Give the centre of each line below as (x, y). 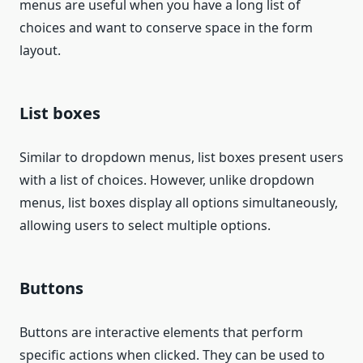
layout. (40, 51)
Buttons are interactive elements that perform (161, 333)
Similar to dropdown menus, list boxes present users (181, 158)
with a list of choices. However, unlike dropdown (167, 180)
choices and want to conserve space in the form (166, 28)
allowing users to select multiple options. (145, 226)
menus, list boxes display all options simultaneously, (179, 203)
